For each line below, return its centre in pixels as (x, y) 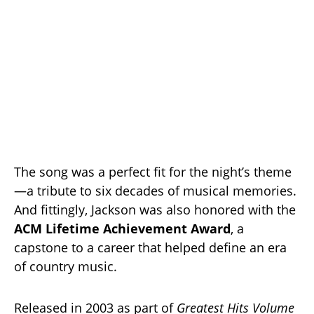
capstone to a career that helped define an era (150, 247)
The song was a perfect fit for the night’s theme (153, 171)
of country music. (66, 266)
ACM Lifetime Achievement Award (122, 228)
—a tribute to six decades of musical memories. (155, 190)
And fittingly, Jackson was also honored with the (155, 209)
